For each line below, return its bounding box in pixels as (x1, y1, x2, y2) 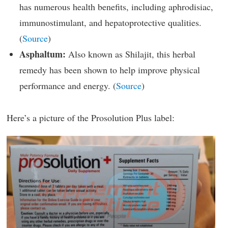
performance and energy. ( (19, 79, 116, 92)
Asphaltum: (19, 47, 66, 61)
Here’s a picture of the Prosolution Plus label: (7, 111, 175, 124)
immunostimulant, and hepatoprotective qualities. (19, 16, 202, 29)
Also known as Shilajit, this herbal (66, 48, 195, 61)
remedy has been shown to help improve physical (19, 64, 200, 76)
